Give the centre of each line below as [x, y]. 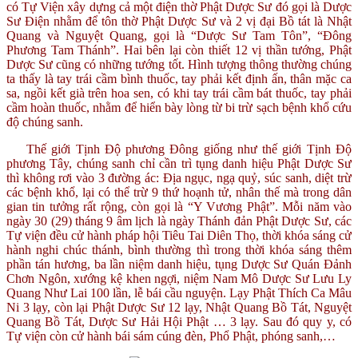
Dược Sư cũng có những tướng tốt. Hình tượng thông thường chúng [179, 64]
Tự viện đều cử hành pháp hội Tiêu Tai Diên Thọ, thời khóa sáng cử [179, 235]
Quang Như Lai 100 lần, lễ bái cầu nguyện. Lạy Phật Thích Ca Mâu [179, 292]
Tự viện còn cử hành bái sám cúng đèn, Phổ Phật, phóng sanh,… [171, 336]
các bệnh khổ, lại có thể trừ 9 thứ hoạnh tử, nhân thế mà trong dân [179, 192]
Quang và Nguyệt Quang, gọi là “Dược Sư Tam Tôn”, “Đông [179, 35]
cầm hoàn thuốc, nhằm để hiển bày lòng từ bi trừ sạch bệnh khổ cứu [179, 107]
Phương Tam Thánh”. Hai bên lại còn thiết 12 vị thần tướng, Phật [179, 50]
